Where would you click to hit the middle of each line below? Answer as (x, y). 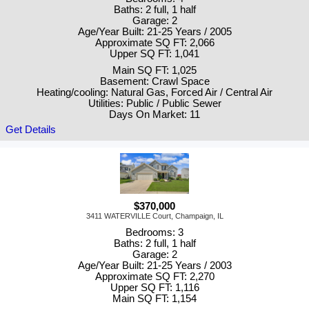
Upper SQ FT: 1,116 (154, 288)
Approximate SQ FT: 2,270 (154, 277)
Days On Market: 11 (154, 114)
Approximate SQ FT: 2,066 (154, 42)
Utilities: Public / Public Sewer (154, 103)
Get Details (31, 129)
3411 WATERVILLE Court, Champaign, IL (154, 216)
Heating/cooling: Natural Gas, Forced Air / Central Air (154, 92)
